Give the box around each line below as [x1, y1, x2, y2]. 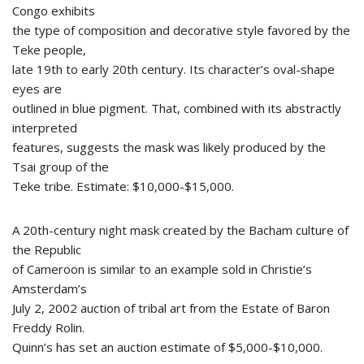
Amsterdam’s [12, 280, 87, 297]
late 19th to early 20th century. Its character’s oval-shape [12, 61, 335, 77]
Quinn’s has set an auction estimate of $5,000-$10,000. [12, 339, 323, 355]
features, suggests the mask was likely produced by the [12, 139, 326, 155]
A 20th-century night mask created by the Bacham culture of [12, 222, 349, 238]
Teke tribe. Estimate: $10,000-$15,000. [12, 178, 234, 194]
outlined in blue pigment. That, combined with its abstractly [12, 100, 341, 116]
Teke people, [12, 41, 86, 58]
